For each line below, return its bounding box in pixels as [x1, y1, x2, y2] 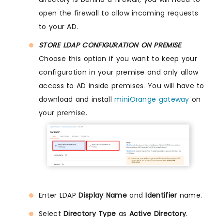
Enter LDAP [39, 190, 76, 201]
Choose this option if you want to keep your [39, 54, 197, 64]
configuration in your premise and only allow [39, 67, 199, 77]
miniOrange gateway [114, 94, 189, 105]
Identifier [145, 190, 177, 201]
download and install [39, 94, 115, 105]
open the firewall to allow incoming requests [39, 8, 199, 18]
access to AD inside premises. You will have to [39, 81, 204, 91]
